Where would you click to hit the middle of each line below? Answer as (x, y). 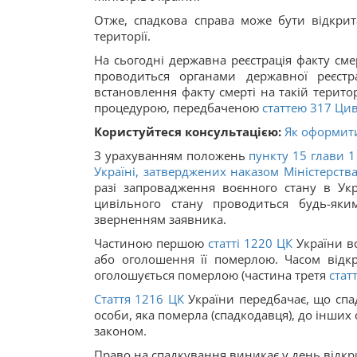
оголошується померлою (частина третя (212, 275)
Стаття (112, 299)
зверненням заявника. (160, 219)
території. (122, 36)
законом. (120, 331)
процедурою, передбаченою (178, 108)
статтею (284, 108)
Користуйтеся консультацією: (188, 131)
